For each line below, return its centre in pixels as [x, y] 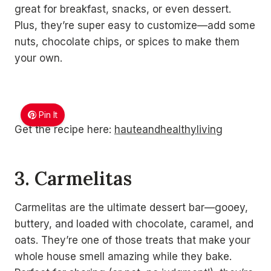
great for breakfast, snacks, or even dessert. [123, 9]
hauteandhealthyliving [168, 129]
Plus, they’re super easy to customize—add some [135, 25]
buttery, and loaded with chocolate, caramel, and [134, 224]
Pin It [48, 115]
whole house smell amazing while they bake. [123, 256]
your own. [38, 58]
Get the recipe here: [64, 129]
